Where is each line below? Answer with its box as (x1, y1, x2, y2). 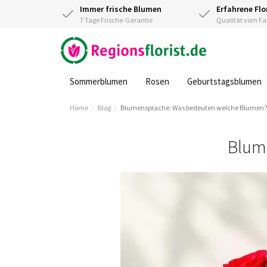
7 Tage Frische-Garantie (80, 15, 153, 24)
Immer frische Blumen (80, 4, 162, 14)
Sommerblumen (70, 76, 128, 87)
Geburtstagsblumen (187, 76, 262, 87)
